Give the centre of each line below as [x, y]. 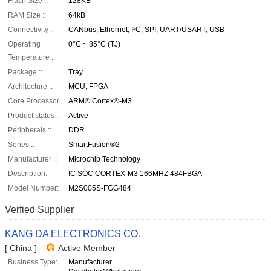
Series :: [21, 145]
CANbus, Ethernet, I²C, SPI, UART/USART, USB [146, 30]
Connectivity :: [31, 30]
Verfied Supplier [39, 210]
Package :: [25, 72]
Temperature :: [31, 58]
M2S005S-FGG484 [100, 188]
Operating [24, 44]
